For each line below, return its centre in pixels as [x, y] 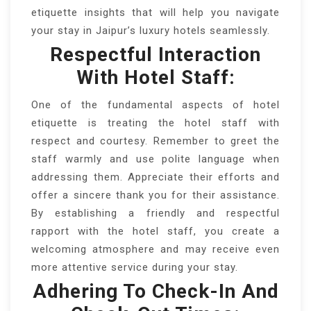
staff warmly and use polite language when [155, 159]
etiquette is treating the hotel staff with [155, 123]
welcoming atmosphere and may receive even [155, 249]
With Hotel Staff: [155, 77]
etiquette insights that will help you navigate [155, 12]
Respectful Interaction [155, 54]
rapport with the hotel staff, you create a [155, 231]
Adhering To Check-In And [155, 291]
